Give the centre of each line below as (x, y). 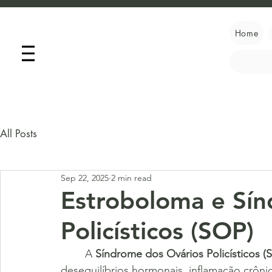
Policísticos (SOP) (157, 231)
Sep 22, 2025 (85, 178)
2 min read (131, 178)
